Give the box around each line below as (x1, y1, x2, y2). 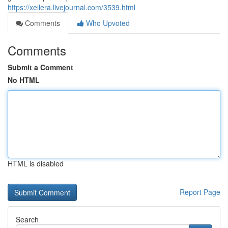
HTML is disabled (8, 158, 64, 168)
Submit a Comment (8, 62, 73, 72)
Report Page (180, 187, 220, 197)
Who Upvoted (84, 18, 130, 28)
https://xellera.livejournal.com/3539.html (8, 2, 135, 12)
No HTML (8, 75, 40, 85)
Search (16, 214, 39, 224)
